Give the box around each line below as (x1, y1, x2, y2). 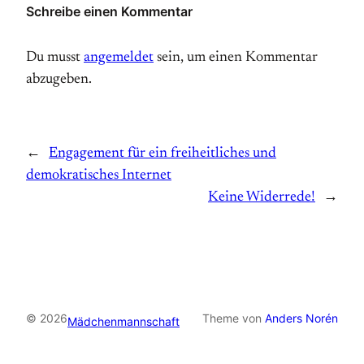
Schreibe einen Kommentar (26, 2, 193, 19)
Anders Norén (265, 310, 338, 325)
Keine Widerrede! (208, 189, 315, 205)
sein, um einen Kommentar (154, 50, 318, 65)
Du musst (26, 50, 84, 65)
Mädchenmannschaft (67, 314, 180, 328)
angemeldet (84, 50, 154, 65)
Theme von (202, 310, 265, 325)
